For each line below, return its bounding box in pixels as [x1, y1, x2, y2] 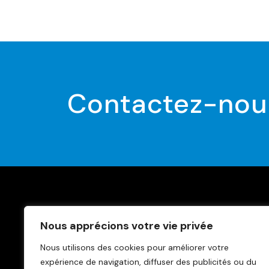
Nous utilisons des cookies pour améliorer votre [40, 242, 229, 253]
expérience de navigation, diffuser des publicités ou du [40, 256, 256, 267]
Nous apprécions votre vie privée [40, 219, 213, 233]
